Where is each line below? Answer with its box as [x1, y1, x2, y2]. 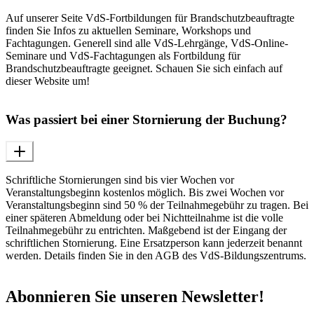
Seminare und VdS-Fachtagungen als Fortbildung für [6, 50, 240, 62]
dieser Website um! [6, 75, 90, 88]
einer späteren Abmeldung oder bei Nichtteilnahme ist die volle [6, 211, 283, 224]
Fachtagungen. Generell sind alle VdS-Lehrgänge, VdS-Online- [6, 37, 288, 50]
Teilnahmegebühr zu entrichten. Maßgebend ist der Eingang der [6, 224, 287, 236]
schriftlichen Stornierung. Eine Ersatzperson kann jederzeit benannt [6, 236, 302, 249]
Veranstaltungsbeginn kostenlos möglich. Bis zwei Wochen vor [6, 186, 284, 198]
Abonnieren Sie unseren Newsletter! [6, 287, 264, 306]
